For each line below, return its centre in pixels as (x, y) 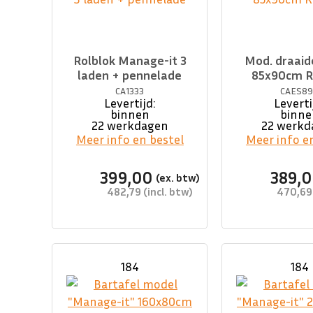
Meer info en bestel (130, 139)
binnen (130, 114)
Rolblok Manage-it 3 (130, 60)
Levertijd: (130, 103)
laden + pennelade (130, 75)
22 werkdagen (130, 125)
